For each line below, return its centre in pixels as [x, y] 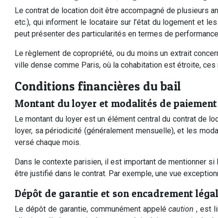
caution [182, 209]
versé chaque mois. [48, 142]
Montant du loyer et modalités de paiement [116, 103]
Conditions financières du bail [98, 86]
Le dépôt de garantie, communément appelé [92, 209]
